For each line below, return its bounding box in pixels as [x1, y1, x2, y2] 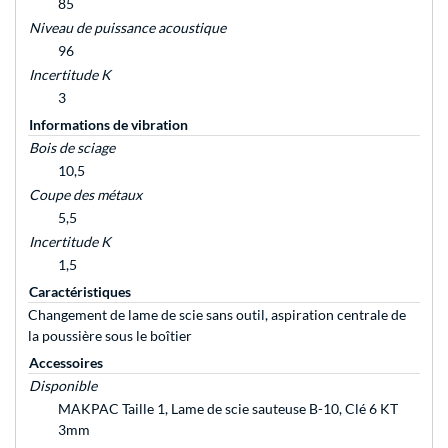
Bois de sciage [29, 139, 115, 157]
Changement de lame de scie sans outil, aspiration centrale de [28, 306, 406, 324]
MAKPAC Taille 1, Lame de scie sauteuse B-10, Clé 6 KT [58, 400, 398, 418]
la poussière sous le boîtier [28, 327, 192, 345]
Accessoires [29, 354, 103, 372]
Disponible [29, 377, 97, 395]
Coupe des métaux [29, 186, 142, 204]
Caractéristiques [29, 283, 131, 301]
